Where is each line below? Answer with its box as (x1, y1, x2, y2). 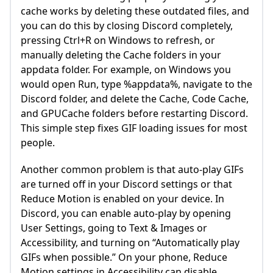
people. (21, 136, 55, 150)
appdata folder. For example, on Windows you (21, 63, 231, 77)
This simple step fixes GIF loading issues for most (21, 121, 247, 135)
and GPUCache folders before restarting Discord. (21, 107, 248, 121)
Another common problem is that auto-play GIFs (21, 163, 244, 177)
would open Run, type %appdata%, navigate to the (21, 77, 252, 91)
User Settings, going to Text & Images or (21, 221, 207, 235)
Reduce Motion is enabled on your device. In (21, 192, 224, 206)
